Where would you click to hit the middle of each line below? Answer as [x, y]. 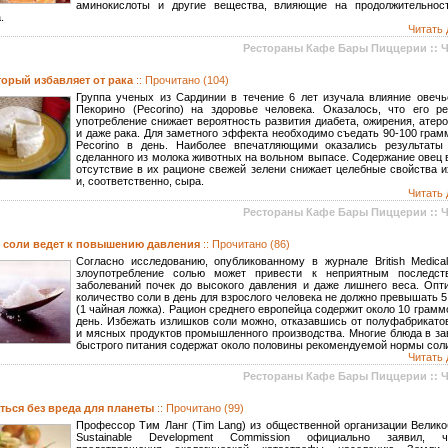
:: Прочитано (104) [182, 80]
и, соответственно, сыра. [140, 181]
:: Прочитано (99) [200, 408]
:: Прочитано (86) [246, 244]
